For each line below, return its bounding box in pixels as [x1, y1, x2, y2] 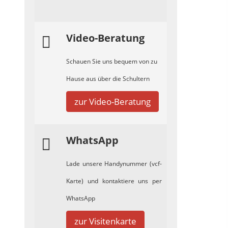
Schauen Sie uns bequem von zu [66, 57, 157, 66]
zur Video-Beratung [74, 96, 151, 107]
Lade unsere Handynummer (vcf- [66, 159, 162, 168]
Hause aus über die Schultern [66, 74, 150, 83]
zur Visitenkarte [74, 215, 136, 227]
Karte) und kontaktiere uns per [66, 177, 162, 185]
